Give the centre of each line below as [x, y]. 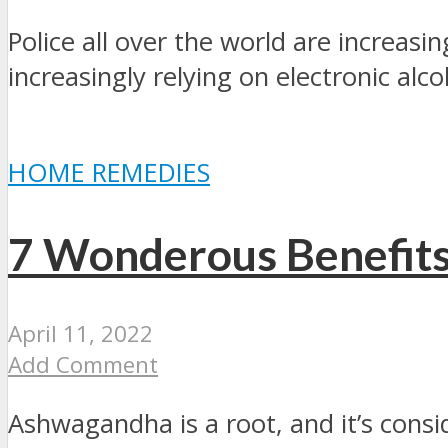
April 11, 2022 [80, 334]
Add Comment [83, 365]
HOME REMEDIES [109, 172]
